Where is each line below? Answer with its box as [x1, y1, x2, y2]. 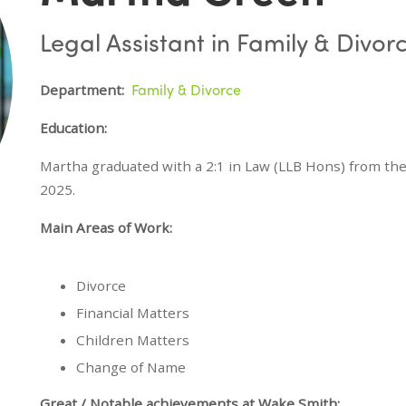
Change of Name [76, 357, 186, 376]
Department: [40, 80, 124, 99]
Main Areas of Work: [40, 217, 172, 237]
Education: [40, 118, 107, 137]
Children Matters [76, 330, 189, 349]
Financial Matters [76, 303, 189, 322]
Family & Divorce [131, 78, 241, 100]
